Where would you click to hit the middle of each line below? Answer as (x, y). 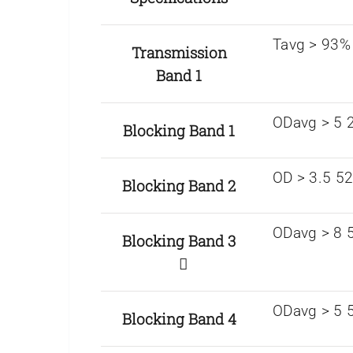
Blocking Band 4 (179, 318)
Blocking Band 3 (179, 240)
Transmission (179, 52)
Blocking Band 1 (179, 130)
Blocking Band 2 (179, 185)
